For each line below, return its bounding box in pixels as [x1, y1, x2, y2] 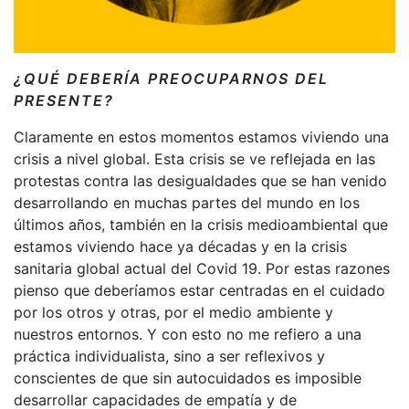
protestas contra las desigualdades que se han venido [14, 171, 387, 190]
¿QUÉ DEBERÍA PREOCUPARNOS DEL [14, 68, 329, 88]
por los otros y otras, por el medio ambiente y [14, 302, 333, 321]
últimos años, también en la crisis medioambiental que [14, 215, 388, 234]
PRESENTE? [14, 90, 114, 110]
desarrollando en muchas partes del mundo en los [14, 193, 360, 212]
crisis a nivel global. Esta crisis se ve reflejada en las [14, 149, 375, 168]
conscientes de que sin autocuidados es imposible [14, 368, 362, 387]
